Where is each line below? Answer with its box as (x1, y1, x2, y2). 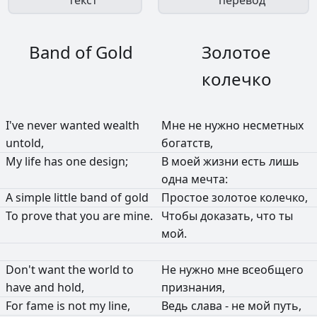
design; (89, 153, 128, 169)
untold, (6, 134, 44, 151)
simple (16, 189, 54, 205)
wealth (103, 117, 139, 133)
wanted (60, 117, 103, 133)
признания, (161, 279, 225, 295)
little (54, 189, 80, 205)
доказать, (200, 207, 256, 224)
